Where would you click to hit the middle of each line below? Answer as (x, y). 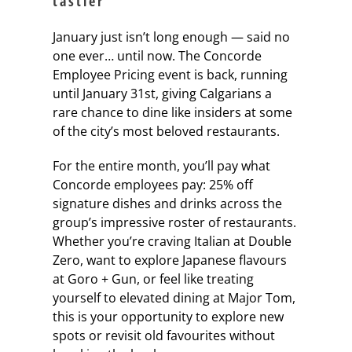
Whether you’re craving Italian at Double (172, 241)
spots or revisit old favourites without (163, 335)
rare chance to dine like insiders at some (172, 112)
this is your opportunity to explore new (168, 316)
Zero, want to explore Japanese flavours (169, 260)
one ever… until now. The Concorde (157, 55)
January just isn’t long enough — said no (171, 37)
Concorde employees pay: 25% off (152, 184)
